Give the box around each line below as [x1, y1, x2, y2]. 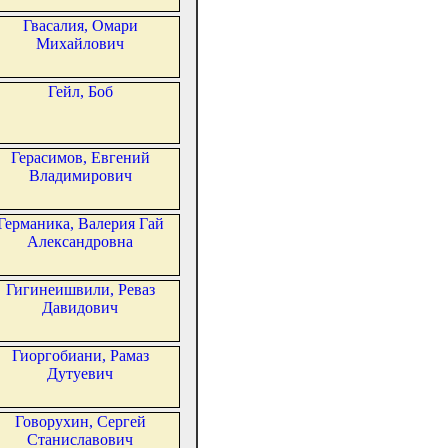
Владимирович [28, 167, 132, 185]
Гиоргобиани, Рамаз [11, 347, 149, 365]
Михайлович [36, 35, 124, 53]
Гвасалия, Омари [22, 17, 138, 35]
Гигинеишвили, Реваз [5, 281, 155, 299]
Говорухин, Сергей [14, 413, 146, 431]
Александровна [27, 233, 133, 251]
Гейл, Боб [47, 83, 113, 101]
